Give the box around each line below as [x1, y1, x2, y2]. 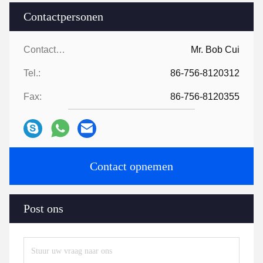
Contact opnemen [90, 159, 173, 173]
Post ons [23, 201, 63, 215]
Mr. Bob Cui [191, 44, 240, 55]
